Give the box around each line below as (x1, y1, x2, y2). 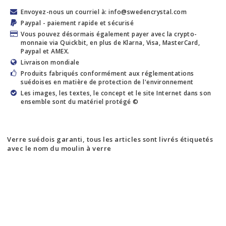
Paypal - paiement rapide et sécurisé (21, 19, 134, 27)
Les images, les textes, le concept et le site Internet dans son (21, 89, 211, 97)
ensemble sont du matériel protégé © (21, 97, 139, 106)
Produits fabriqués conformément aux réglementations (21, 69, 194, 78)
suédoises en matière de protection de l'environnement (21, 78, 194, 86)
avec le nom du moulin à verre (7, 144, 111, 153)
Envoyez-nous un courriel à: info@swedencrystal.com (21, 8, 187, 16)
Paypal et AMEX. (21, 47, 70, 55)
